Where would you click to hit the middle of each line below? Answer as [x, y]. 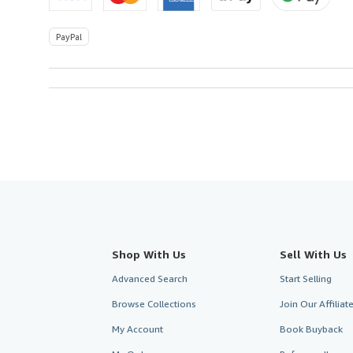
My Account [137, 329]
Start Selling [305, 278]
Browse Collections [154, 303]
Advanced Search [150, 278]
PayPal [69, 36]
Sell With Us [313, 254]
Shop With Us [149, 254]
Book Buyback [311, 329]
